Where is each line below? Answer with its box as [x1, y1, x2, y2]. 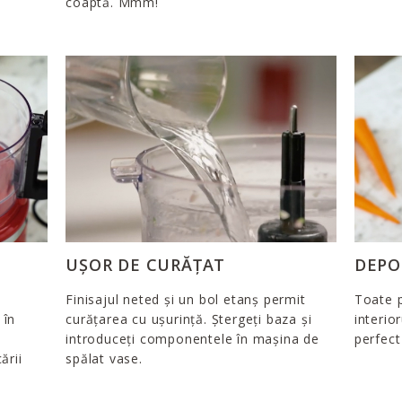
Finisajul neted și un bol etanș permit [66, 291, 306, 309]
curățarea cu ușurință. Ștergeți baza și [66, 310, 312, 328]
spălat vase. [66, 350, 143, 368]
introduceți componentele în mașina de [66, 330, 319, 348]
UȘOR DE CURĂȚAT [66, 254, 226, 276]
